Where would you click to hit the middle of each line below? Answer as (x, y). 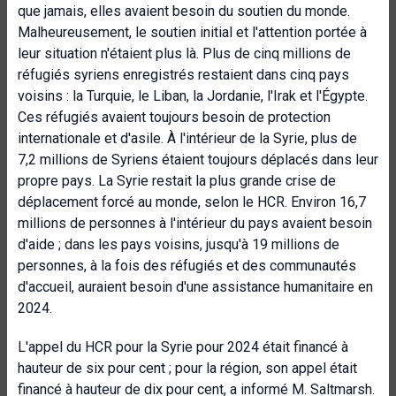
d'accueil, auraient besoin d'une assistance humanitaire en (195, 287)
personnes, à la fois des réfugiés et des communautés (187, 266)
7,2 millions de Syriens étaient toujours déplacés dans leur (198, 160)
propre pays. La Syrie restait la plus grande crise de (177, 181)
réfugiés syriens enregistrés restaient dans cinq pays (183, 75)
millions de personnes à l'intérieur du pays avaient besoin (195, 223)
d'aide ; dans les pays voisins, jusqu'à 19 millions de (179, 244)
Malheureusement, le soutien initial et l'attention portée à (192, 32)
